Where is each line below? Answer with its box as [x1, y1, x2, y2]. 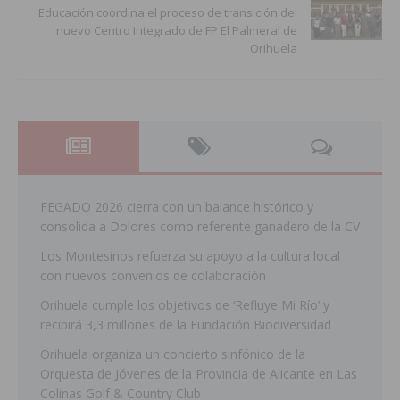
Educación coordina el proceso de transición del [38, 4, 297, 21]
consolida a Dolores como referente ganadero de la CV [40, 218, 360, 236]
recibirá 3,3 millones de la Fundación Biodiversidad [40, 316, 331, 334]
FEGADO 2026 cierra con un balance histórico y [40, 198, 313, 216]
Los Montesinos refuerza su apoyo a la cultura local [40, 247, 340, 265]
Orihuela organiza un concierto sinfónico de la [40, 346, 305, 363]
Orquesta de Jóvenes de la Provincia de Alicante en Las [40, 365, 357, 383]
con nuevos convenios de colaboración [40, 267, 266, 285]
